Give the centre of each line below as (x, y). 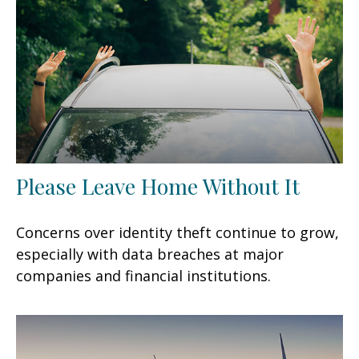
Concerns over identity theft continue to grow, (177, 232)
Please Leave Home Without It (158, 186)
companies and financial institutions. (143, 275)
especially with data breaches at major (150, 254)
